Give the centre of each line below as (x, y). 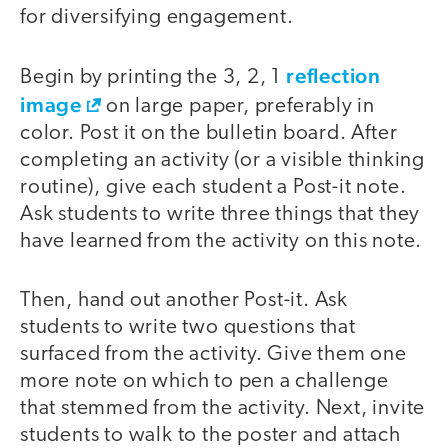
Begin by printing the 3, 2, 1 (153, 78)
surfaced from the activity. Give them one (213, 354)
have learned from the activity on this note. (223, 242)
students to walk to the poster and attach (210, 435)
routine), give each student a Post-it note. (213, 188)
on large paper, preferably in (238, 107)
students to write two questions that (188, 327)
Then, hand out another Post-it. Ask (184, 300)
